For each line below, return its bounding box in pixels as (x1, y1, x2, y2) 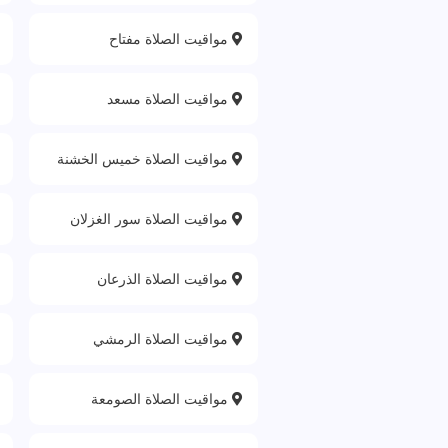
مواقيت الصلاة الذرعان (97, 269, 232, 288)
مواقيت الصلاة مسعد (107, 89, 232, 108)
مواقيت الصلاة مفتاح (109, 29, 232, 48)
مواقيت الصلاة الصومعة (91, 389, 232, 408)
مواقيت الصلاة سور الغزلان (70, 209, 232, 228)
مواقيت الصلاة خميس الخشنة (57, 149, 232, 168)
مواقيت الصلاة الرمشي (93, 329, 232, 348)
